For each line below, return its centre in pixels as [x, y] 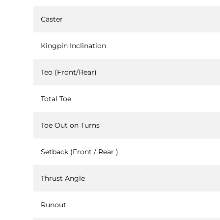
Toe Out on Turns [70, 125]
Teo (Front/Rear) [69, 72]
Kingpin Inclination [73, 45]
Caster [52, 19]
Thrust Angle [63, 178]
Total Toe [56, 98]
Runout [53, 205]
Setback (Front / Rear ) [79, 151]
